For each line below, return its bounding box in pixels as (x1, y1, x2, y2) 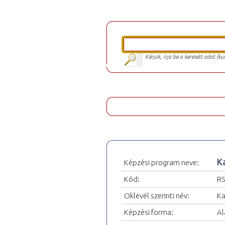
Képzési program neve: (124, 158, 199, 167)
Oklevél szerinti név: (124, 191, 189, 200)
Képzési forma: (124, 207, 173, 216)
